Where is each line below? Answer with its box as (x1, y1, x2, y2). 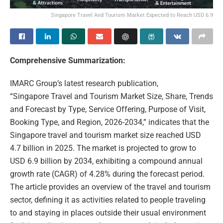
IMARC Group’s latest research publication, (10, 79, 158, 89)
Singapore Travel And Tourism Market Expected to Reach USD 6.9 (51, 12, 213, 19)
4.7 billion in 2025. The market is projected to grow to (10, 143, 196, 153)
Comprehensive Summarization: (10, 56, 125, 66)
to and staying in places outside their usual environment (10, 208, 206, 218)
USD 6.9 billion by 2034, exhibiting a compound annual (10, 156, 203, 166)
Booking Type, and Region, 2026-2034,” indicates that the (10, 117, 209, 127)
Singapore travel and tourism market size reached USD (10, 130, 201, 140)
